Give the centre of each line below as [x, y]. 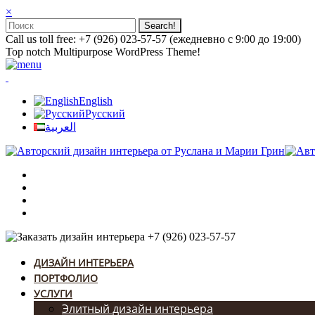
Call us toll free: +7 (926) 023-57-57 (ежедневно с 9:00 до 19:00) [153, 39]
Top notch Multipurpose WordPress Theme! [103, 52]
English [96, 101]
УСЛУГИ [53, 294]
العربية [60, 127]
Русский [105, 114]
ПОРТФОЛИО [66, 278]
